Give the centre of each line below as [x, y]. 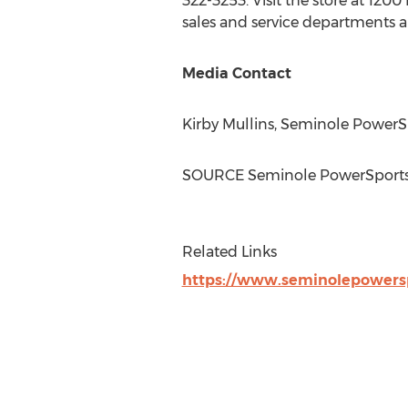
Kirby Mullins [228, 124]
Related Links [229, 252]
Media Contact [236, 73]
